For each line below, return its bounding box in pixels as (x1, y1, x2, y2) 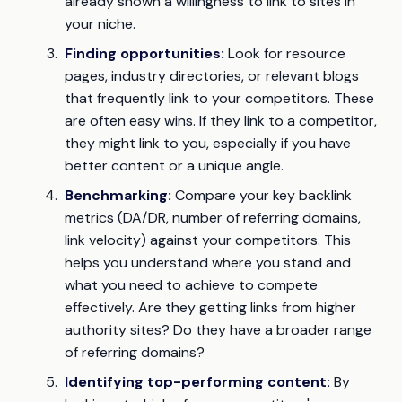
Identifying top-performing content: (65, 372, 330, 392)
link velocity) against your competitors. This (65, 231, 351, 250)
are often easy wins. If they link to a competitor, (65, 111, 377, 131)
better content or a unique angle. (65, 156, 284, 176)
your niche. (65, 14, 135, 34)
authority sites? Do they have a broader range (65, 320, 371, 340)
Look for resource (224, 44, 345, 64)
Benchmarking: (65, 186, 171, 205)
